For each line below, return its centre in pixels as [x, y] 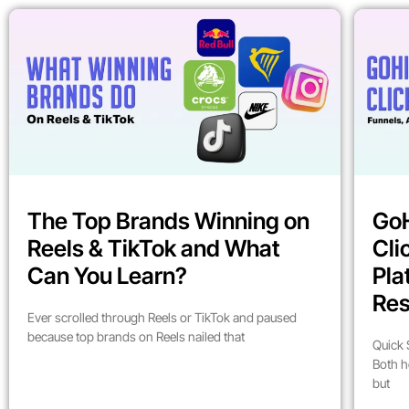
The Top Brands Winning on [168, 220]
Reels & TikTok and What [154, 248]
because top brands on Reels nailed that [136, 336]
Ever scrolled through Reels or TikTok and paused [162, 317]
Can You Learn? [107, 275]
